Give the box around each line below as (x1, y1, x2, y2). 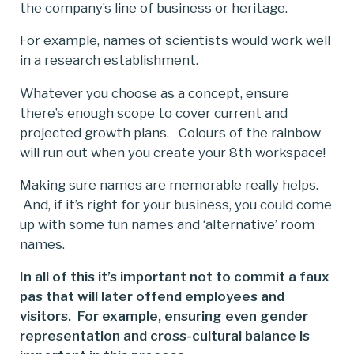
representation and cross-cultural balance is (20, 328, 310, 345)
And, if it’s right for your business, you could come (20, 197, 332, 213)
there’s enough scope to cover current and (20, 104, 288, 121)
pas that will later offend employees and (20, 288, 284, 305)
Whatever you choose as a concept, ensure (20, 85, 289, 101)
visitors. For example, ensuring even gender (20, 308, 308, 325)
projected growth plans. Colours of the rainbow (20, 124, 321, 141)
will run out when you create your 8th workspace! (20, 144, 326, 160)
